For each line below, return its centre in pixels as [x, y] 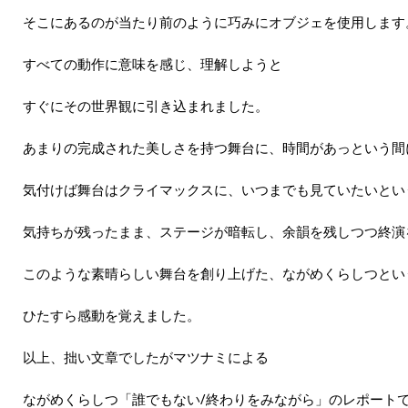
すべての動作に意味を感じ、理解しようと [153, 63]
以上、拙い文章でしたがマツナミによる [146, 357]
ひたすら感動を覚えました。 [112, 315]
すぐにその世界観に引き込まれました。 [146, 105]
